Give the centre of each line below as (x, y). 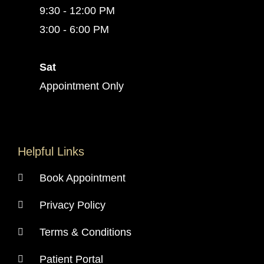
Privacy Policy (72, 205)
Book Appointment (82, 178)
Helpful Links (51, 151)
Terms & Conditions (85, 232)
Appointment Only (82, 86)
